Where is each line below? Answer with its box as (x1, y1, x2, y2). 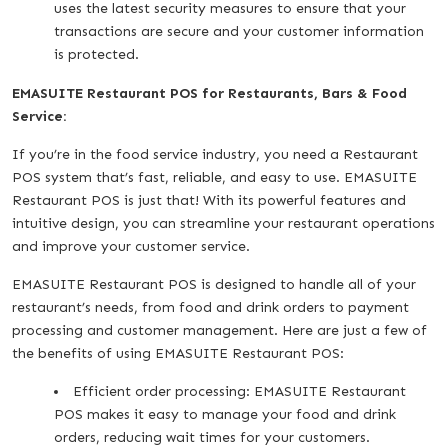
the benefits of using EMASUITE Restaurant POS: (12, 344, 344, 362)
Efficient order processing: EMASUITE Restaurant (73, 382, 406, 400)
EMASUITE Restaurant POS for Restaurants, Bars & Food (12, 84, 407, 102)
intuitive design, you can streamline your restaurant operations (12, 214, 435, 232)
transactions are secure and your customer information (54, 22, 424, 40)
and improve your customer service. (12, 237, 250, 255)
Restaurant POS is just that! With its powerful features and (12, 191, 406, 209)
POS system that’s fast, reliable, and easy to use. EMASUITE (12, 168, 417, 186)
